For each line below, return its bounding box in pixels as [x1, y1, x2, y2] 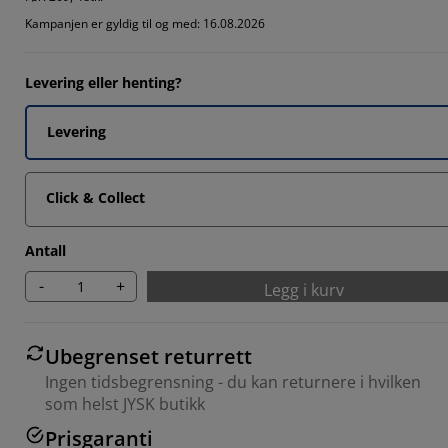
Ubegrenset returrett [45, 342, 252, 370]
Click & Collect [46, 187, 145, 207]
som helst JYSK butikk [45, 392, 205, 415]
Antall [25, 240, 66, 260]
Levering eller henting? [25, 72, 182, 92]
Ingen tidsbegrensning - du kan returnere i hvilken [45, 370, 421, 393]
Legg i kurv [264, 278, 344, 301]
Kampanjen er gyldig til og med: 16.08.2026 [25, 14, 265, 32]
